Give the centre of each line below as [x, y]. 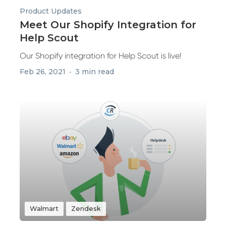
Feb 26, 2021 [43, 72]
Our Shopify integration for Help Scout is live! [101, 56]
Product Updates [51, 11]
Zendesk [86, 208]
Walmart [44, 208]
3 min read [95, 72]
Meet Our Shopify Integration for [108, 25]
